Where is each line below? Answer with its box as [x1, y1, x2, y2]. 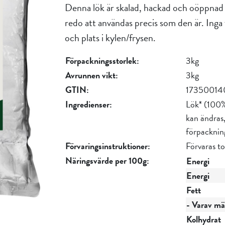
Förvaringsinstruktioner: [65, 139, 150, 153]
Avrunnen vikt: [65, 68, 118, 82]
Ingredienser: [65, 97, 112, 111]
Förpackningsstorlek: [65, 54, 139, 67]
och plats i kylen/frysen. [64, 30, 156, 45]
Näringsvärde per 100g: [65, 154, 149, 167]
